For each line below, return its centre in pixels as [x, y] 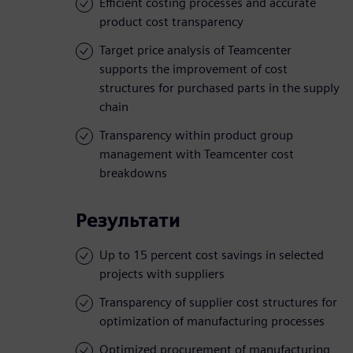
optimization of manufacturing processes [212, 321]
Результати [128, 221]
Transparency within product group [196, 136]
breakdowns [133, 173]
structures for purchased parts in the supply [219, 88]
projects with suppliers [162, 274]
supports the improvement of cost [193, 69]
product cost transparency [171, 22]
